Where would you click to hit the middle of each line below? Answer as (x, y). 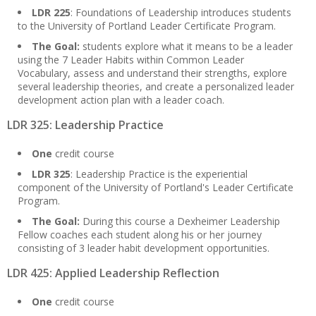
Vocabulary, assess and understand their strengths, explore (152, 73)
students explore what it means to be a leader (188, 47)
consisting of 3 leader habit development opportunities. (144, 248)
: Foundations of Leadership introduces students (181, 13)
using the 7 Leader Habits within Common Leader (131, 60)
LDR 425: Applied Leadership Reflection (113, 273)
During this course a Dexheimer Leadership (181, 221)
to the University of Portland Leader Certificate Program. (147, 26)
